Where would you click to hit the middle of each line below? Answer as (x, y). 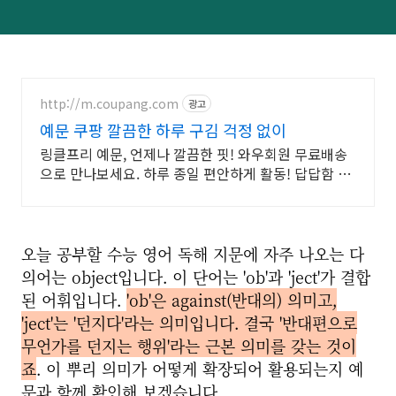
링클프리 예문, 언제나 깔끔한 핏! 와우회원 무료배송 (194, 154)
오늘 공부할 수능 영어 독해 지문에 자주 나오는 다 (193, 254)
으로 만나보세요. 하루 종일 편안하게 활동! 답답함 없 (195, 173)
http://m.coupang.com (109, 103)
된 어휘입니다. (74, 300)
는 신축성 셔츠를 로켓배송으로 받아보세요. (168, 193)
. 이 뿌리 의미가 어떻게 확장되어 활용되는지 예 (200, 369)
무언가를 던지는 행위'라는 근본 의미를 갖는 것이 (189, 346)
